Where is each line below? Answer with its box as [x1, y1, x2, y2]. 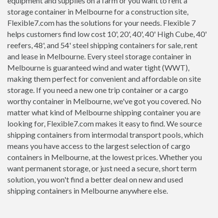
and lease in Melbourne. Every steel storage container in [7, 52, 191, 61]
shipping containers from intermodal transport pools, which [7, 130, 203, 140]
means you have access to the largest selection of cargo [7, 141, 190, 151]
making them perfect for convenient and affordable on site [7, 74, 201, 84]
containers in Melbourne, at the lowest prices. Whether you [7, 152, 202, 162]
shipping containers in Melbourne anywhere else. [7, 186, 168, 196]
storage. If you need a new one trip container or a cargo [7, 85, 188, 95]
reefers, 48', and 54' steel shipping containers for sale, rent [7, 40, 198, 50]
